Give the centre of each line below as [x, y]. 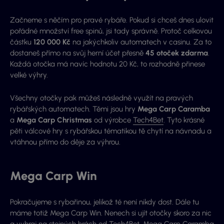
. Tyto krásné [184, 120]
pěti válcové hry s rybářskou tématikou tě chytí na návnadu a [111, 131]
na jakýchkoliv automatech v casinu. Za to [141, 42]
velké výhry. [29, 75]
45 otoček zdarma [177, 53]
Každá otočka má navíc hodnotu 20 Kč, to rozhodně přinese [107, 64]
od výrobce [112, 120]
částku [22, 42]
